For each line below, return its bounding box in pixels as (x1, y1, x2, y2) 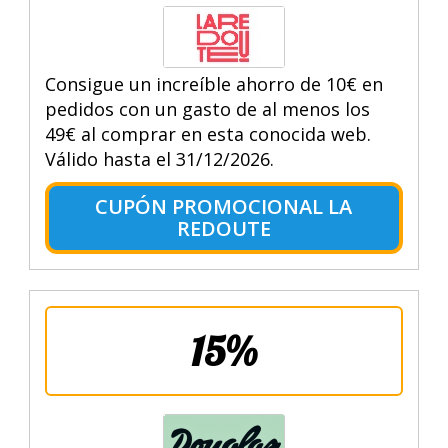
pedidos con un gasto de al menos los (44, 96, 370, 121)
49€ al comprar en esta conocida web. (44, 121, 371, 146)
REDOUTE (176, 214, 271, 242)
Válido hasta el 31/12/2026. (44, 146, 274, 171)
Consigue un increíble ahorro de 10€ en (44, 71, 383, 96)
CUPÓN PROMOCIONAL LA (95, 192, 353, 220)
